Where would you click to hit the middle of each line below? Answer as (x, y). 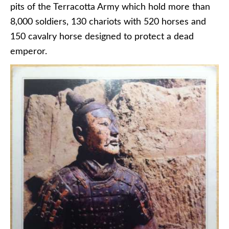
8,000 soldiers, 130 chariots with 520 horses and (108, 22)
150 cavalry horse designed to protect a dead (102, 37)
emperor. (29, 51)
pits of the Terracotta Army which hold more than (110, 7)
